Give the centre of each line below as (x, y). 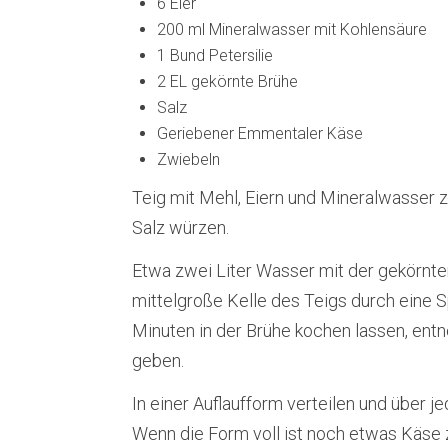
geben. (158, 360)
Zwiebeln (188, 159)
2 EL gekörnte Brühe (227, 81)
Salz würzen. (180, 227)
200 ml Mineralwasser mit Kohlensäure (292, 29)
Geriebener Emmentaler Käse (260, 133)
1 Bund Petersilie (215, 55)
